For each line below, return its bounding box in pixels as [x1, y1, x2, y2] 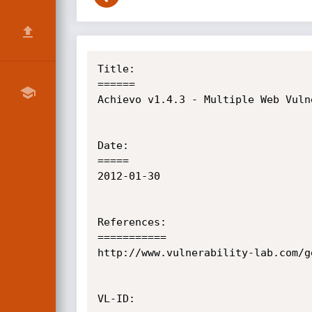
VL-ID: [97, 292, 135, 305]
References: [97, 216, 166, 228]
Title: [97, 63, 135, 75]
